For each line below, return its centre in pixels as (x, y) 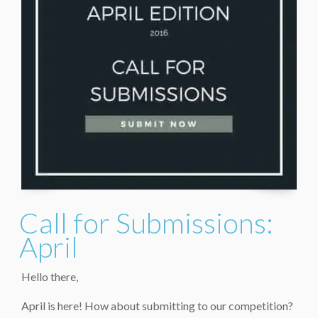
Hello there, (50, 277)
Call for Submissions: (146, 223)
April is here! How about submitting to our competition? (157, 306)
